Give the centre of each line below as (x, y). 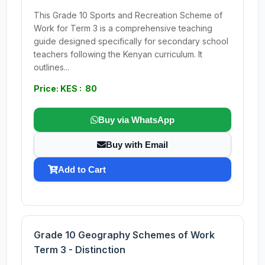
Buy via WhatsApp (136, 120)
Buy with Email (137, 145)
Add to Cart (82, 169)
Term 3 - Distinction (80, 250)
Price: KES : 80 (65, 88)
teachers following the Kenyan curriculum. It (118, 54)
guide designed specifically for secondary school (131, 41)
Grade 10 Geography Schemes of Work (124, 235)
